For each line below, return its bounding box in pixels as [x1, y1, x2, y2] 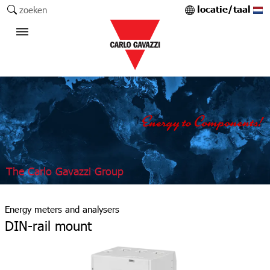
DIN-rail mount [5, 217, 92, 234]
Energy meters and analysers [5, 203, 119, 215]
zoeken [19, 4, 48, 15]
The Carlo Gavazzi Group [6, 164, 124, 178]
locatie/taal [197, 3, 253, 17]
